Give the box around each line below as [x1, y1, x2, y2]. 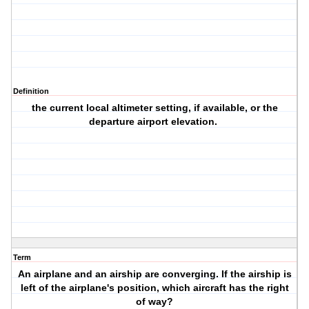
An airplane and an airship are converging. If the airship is [17, 268, 292, 280]
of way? [136, 296, 174, 308]
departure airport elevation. [89, 116, 221, 128]
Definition [13, 87, 49, 96]
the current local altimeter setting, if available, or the [31, 102, 278, 114]
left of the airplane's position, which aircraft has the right [20, 282, 289, 294]
